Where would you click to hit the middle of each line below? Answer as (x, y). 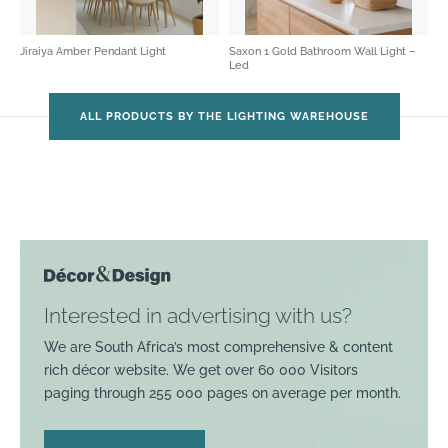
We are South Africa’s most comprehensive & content (218, 346)
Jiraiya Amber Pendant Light (94, 51)
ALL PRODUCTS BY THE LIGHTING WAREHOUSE (224, 116)
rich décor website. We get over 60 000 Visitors (201, 369)
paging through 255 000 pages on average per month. (222, 392)
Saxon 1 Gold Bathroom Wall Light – (322, 51)
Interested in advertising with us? (198, 315)
